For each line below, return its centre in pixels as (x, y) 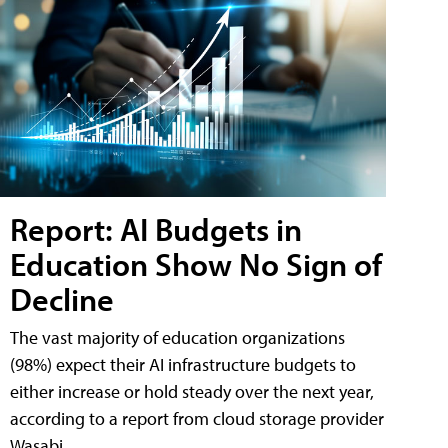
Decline (62, 298)
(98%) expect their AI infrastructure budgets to (183, 364)
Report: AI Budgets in (156, 228)
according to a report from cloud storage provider (197, 418)
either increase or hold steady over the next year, (192, 391)
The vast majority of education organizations (177, 337)
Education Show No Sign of (196, 263)
